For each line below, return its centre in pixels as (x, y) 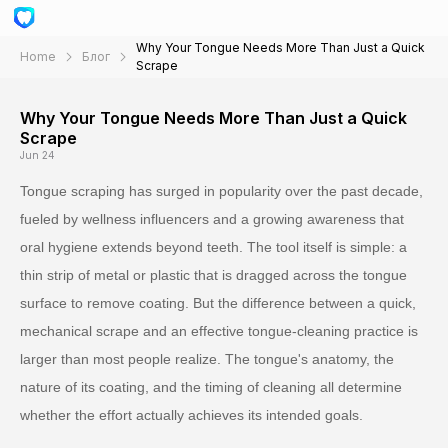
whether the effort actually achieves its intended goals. (191, 415)
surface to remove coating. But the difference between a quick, (218, 303)
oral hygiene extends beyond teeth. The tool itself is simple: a (213, 247)
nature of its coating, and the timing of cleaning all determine (211, 387)
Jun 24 (37, 155)
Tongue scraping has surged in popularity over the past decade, (221, 191)
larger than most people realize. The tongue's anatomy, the (207, 359)
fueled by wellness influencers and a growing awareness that (212, 219)
